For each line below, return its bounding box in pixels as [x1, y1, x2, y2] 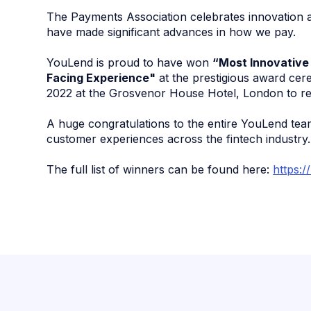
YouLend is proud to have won [47, 55, 213, 69]
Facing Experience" [47, 70, 156, 85]
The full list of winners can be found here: [47, 162, 274, 176]
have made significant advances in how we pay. [47, 24, 296, 39]
